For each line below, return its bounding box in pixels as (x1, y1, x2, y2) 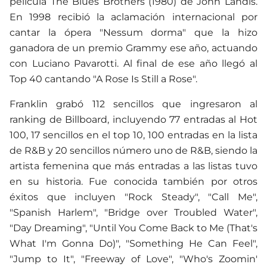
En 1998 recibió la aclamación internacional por (10, 11, 257, 23)
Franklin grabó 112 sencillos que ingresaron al (10, 98, 257, 110)
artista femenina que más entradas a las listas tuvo (10, 160, 257, 172)
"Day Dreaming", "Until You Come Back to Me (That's (10, 222, 257, 234)
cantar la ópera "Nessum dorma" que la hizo (10, 26, 257, 38)
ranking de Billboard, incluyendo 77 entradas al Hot (10, 113, 257, 125)
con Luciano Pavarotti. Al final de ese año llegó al (10, 57, 257, 69)
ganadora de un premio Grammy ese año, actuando (10, 42, 257, 54)
